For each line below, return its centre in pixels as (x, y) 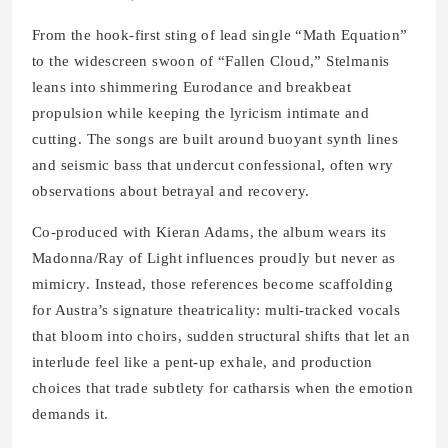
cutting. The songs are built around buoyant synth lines (215, 139)
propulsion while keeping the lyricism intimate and (200, 113)
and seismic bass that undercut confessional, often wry (213, 165)
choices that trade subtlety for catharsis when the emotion (223, 388)
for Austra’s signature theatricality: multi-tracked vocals (216, 310)
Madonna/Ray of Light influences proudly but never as (214, 258)
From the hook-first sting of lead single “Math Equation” (220, 35)
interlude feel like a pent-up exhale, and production (202, 362)
